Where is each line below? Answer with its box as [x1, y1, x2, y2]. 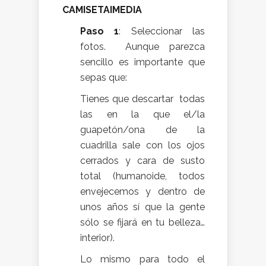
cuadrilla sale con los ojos [80, 139, 205, 151]
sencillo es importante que [80, 56, 205, 68]
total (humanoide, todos [80, 170, 205, 182]
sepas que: [80, 71, 127, 83]
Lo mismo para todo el [80, 253, 205, 265]
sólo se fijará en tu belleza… [80, 216, 205, 228]
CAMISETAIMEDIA [62, 4, 142, 15]
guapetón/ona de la [80, 123, 205, 135]
